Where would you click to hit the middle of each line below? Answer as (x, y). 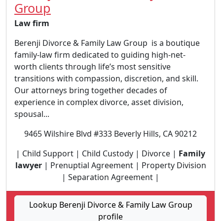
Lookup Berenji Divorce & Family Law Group (110, 204)
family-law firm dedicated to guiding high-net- (100, 55)
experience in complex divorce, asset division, (99, 102)
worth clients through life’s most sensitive (92, 66)
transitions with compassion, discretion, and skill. (106, 78)
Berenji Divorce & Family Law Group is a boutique (107, 43)
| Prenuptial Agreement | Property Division (124, 165)
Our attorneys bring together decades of (91, 90)
